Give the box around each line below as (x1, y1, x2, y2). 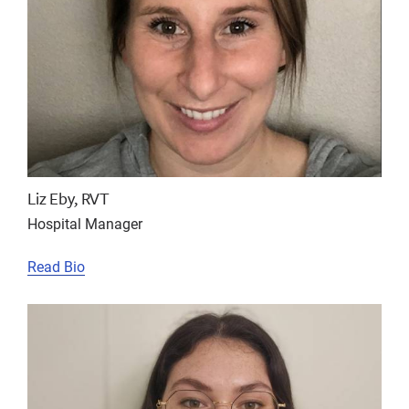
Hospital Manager (27, 213, 142, 233)
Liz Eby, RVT (27, 185, 110, 210)
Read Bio (27, 256, 85, 276)
